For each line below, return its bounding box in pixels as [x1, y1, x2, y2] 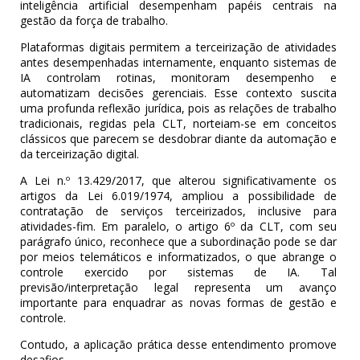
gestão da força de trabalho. [20, 13, 169, 29]
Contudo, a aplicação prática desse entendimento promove [20, 337, 337, 353]
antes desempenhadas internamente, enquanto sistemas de [20, 55, 337, 71]
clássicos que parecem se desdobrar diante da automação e [20, 131, 337, 147]
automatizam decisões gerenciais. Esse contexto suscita [20, 85, 337, 101]
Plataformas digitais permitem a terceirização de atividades [20, 39, 337, 55]
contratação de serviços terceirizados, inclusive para [20, 203, 337, 219]
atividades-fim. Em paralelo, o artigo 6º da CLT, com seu [20, 219, 337, 235]
